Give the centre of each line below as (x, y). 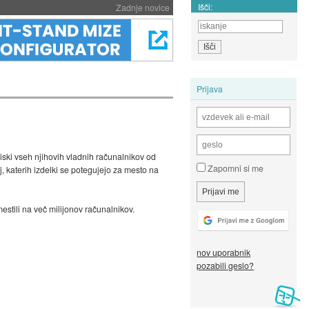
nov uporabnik (224, 252)
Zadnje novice (142, 7)
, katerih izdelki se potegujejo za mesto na (80, 170)
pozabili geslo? (226, 266)
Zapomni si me (235, 168)
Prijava (210, 88)
